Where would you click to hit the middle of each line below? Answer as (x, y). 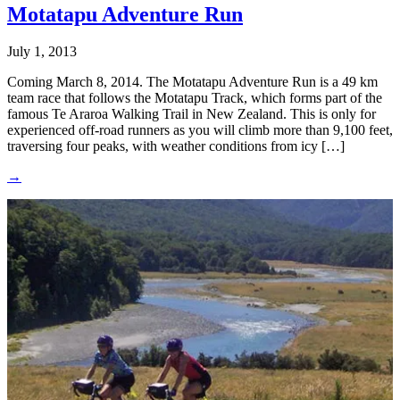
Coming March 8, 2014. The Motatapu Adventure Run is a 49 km (192, 82)
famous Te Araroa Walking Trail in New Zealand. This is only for (192, 114)
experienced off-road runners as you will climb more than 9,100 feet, (200, 130)
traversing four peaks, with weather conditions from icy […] (176, 146)
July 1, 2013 (42, 52)
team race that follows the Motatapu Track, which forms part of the (195, 98)
